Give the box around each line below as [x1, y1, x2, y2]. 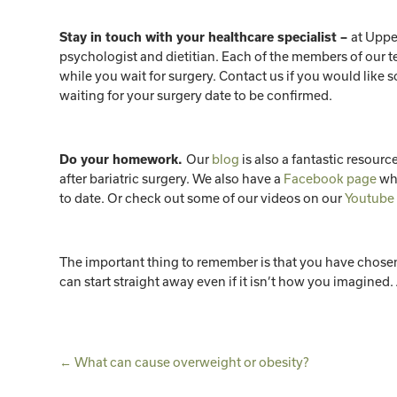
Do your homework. [59, 152, 187, 167]
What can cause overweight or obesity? [74, 354, 309, 370]
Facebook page [284, 171, 378, 187]
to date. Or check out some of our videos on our [59, 191, 346, 206]
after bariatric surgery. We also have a [59, 171, 284, 187]
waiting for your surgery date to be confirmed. [59, 88, 336, 104]
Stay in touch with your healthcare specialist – [59, 30, 352, 45]
